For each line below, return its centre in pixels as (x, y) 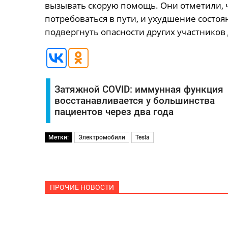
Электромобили (102, 137)
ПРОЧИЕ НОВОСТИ (82, 188)
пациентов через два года (114, 112)
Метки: (58, 137)
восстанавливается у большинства (134, 101)
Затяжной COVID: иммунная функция (139, 90)
